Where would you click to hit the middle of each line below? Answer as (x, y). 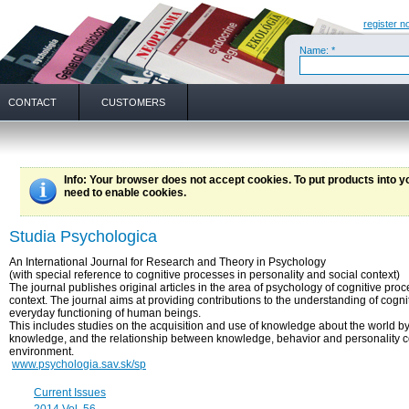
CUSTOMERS (133, 102)
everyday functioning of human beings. (105, 314)
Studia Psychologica (83, 237)
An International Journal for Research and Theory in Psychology (168, 262)
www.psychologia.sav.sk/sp (79, 365)
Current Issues (70, 393)
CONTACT (32, 102)
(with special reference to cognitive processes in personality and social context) (204, 275)
